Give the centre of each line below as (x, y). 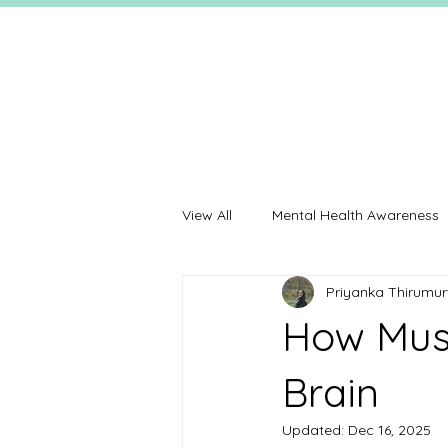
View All (207, 214)
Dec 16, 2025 (389, 430)
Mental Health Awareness (355, 214)
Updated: (315, 430)
